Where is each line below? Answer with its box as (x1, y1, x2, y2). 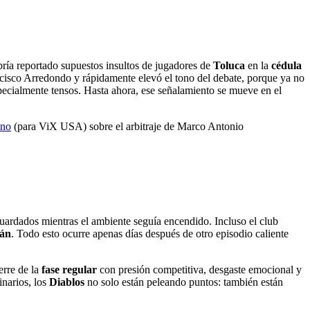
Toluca (213, 60, 245, 71)
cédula (271, 60, 302, 71)
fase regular (42, 263, 97, 275)
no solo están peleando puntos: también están (84, 275, 283, 288)
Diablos (49, 275, 84, 288)
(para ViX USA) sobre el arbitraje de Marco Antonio (11, 120, 244, 132)
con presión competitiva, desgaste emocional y (97, 263, 302, 275)
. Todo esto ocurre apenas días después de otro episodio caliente (11, 227, 289, 239)
